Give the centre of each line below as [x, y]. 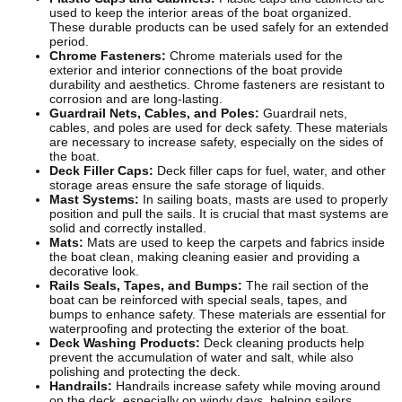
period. [69, 42]
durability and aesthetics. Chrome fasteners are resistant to [217, 85]
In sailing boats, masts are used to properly [263, 200]
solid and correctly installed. [128, 228]
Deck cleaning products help [282, 343]
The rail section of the [306, 286]
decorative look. [94, 271]
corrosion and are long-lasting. [136, 99]
